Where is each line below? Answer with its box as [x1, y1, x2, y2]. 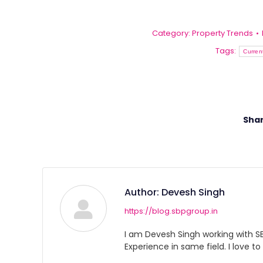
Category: [152, 27, 192, 39]
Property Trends [192, 27, 253, 39]
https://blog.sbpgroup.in [124, 205, 218, 217]
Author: [124, 185, 159, 199]
